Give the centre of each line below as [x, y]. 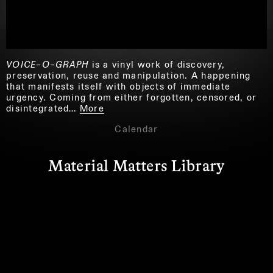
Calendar [136, 129]
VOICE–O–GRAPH [48, 65]
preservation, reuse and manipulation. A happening [129, 76]
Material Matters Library [136, 165]
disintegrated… [41, 108]
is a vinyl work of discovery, [157, 65]
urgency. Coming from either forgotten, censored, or [132, 97]
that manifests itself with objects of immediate [119, 87]
